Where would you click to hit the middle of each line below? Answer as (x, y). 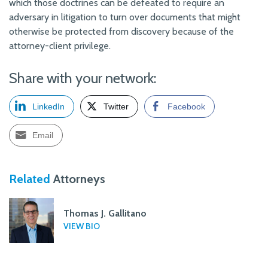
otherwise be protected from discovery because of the (121, 31)
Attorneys (78, 179)
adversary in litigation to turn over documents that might (125, 17)
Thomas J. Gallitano (105, 213)
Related (30, 179)
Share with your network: (83, 78)
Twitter (116, 106)
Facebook (186, 106)
